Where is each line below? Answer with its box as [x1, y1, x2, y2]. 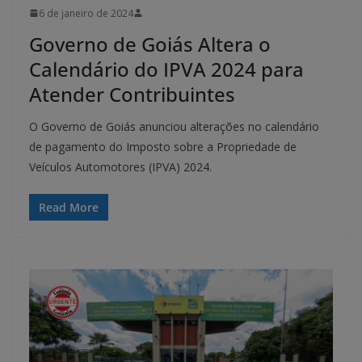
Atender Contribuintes [29, 80, 235, 107]
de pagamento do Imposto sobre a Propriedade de [29, 138, 297, 154]
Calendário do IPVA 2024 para [29, 55, 304, 82]
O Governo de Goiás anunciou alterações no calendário [29, 118, 319, 134]
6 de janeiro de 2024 [39, 6, 133, 20]
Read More [39, 199, 99, 215]
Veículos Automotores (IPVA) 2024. [29, 158, 212, 175]
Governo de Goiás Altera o [29, 30, 271, 57]
